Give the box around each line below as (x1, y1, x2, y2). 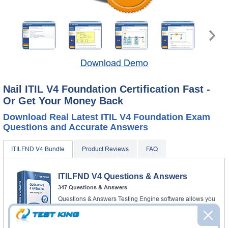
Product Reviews (82, 145, 129, 153)
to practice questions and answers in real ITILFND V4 (58, 203, 205, 211)
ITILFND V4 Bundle (11, 145, 65, 153)
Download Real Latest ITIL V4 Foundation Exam (3, 111, 210, 122)
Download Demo (80, 58, 148, 68)
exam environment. (58, 211, 111, 219)
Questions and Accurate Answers (3, 122, 148, 132)
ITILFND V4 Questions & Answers (58, 172, 187, 181)
